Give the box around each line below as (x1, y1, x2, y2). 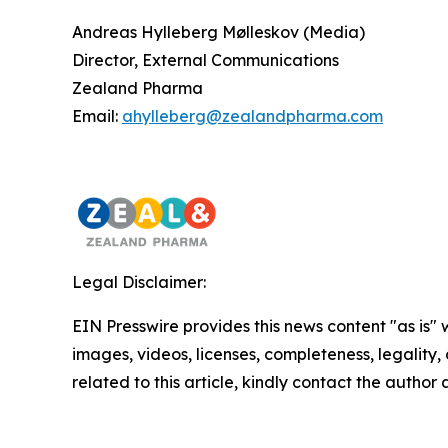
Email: (72, 106, 122, 126)
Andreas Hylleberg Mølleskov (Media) (72, 22, 365, 42)
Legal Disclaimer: (72, 272, 206, 292)
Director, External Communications (72, 50, 339, 70)
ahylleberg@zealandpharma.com (122, 106, 383, 126)
